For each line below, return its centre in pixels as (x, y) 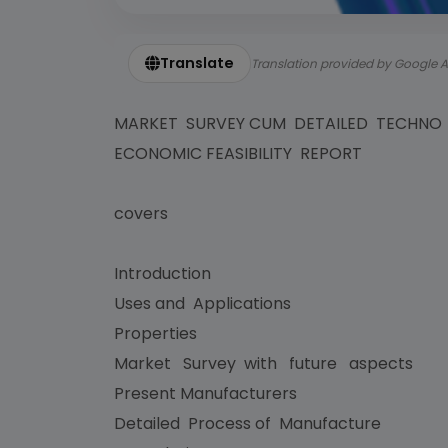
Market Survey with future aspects (265, 363)
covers (141, 213)
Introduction (162, 273)
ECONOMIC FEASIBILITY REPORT (238, 153)
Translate (197, 63)
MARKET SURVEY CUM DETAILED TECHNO (280, 123)
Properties (155, 333)
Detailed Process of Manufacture (249, 423)
